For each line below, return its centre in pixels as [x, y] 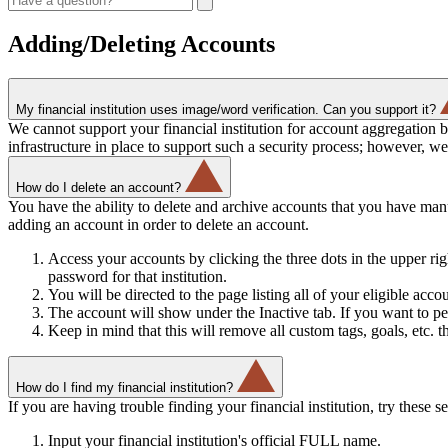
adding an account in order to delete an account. [158, 224]
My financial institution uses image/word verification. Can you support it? [226, 109]
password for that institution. [137, 276]
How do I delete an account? [98, 187]
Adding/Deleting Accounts [141, 43]
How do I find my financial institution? [124, 387]
